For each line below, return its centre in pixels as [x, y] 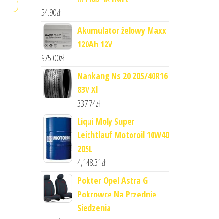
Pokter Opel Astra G [112, 180]
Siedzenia [94, 208]
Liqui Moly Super [106, 121]
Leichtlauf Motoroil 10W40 [123, 135]
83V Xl [87, 89]
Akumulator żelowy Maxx [121, 30]
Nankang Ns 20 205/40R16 [122, 76]
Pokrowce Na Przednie [117, 194]
